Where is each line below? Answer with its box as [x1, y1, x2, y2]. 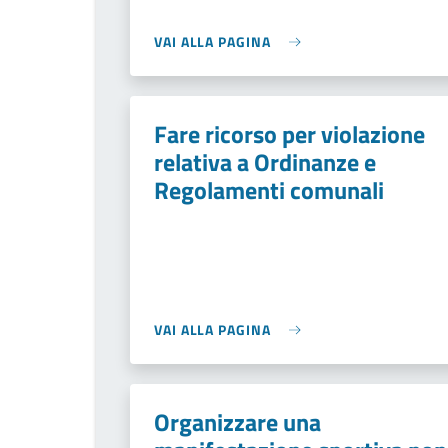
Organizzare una [154, 404, 321, 440]
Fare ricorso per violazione [154, 116, 425, 152]
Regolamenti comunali [154, 172, 384, 208]
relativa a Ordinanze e [154, 144, 376, 180]
